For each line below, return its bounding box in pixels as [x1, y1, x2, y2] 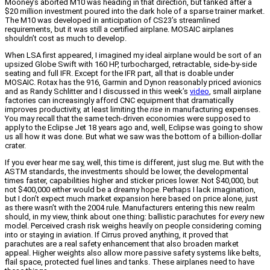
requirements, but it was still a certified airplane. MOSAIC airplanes [5, 24, 234, 34]
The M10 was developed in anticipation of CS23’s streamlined [5, 15, 220, 25]
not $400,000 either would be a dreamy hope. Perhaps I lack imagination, [5, 184, 256, 194]
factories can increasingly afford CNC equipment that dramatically [5, 95, 233, 105]
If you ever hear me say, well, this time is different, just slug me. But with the [5, 157, 263, 167]
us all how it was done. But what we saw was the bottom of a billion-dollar [5, 131, 262, 141]
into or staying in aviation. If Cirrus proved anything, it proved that [5, 230, 228, 239]
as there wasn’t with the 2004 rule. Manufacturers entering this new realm [5, 202, 255, 212]
